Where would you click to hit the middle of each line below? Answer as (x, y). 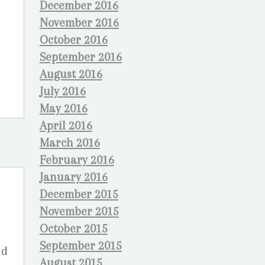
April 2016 (66, 126)
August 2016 (71, 74)
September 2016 (80, 57)
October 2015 (73, 229)
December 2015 (79, 194)
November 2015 (79, 211)
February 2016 (77, 160)
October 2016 (73, 40)
